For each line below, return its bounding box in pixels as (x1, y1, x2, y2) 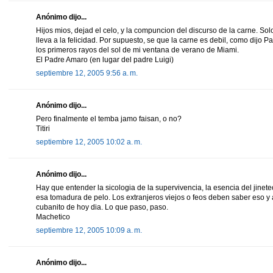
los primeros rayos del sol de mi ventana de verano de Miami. (36, 45, 239, 54)
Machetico (36, 212, 70, 221)
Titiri (36, 124, 50, 133)
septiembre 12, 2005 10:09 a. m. (36, 225, 142, 235)
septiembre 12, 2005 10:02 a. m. (36, 137, 142, 146)
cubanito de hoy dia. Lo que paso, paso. (36, 202, 168, 211)
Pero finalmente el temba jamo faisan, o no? (36, 114, 182, 123)
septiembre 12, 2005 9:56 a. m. (36, 68, 138, 77)
